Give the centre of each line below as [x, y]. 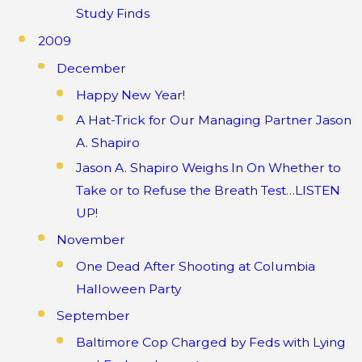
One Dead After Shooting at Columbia [195, 267]
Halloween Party [128, 289]
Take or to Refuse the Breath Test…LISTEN [208, 191]
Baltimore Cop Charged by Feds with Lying [210, 343]
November [91, 239]
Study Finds [112, 13]
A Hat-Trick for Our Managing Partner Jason [213, 120]
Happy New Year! [130, 95]
